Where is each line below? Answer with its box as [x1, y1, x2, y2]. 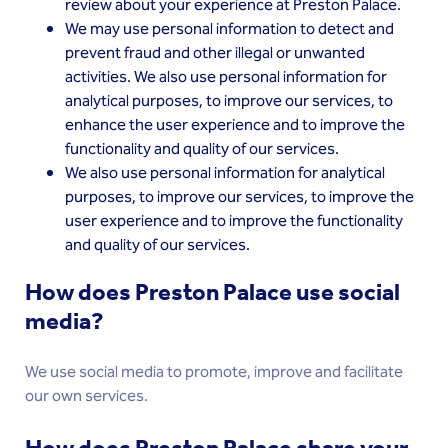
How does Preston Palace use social [25, 278, 400, 306]
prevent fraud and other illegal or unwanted [65, 41, 365, 66]
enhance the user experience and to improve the [65, 113, 405, 138]
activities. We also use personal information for [65, 65, 387, 90]
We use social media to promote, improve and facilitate [25, 360, 403, 385]
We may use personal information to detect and [65, 17, 394, 42]
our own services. [25, 384, 148, 409]
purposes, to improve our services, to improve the [65, 185, 414, 210]
